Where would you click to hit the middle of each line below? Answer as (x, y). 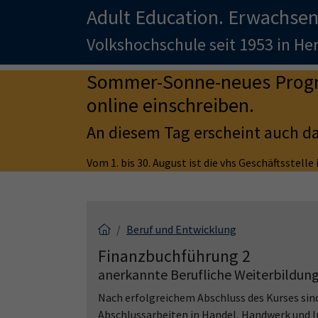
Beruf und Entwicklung (181, 229)
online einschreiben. (170, 105)
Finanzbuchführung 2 (174, 256)
